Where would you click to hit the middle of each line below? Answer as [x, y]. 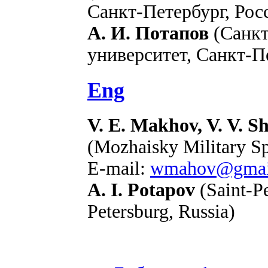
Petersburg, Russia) [161, 211]
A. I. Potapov [141, 190]
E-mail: [119, 168]
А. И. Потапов [148, 33]
